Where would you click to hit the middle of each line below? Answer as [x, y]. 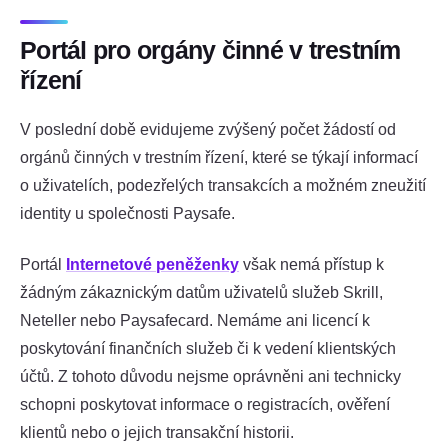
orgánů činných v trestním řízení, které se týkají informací [219, 157]
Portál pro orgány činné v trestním [210, 50]
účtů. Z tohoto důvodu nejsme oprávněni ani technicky [210, 376]
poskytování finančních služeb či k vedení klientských [208, 348]
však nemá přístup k [311, 264]
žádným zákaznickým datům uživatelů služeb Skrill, [201, 292]
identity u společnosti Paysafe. [127, 213]
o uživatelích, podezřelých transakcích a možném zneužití [223, 185]
